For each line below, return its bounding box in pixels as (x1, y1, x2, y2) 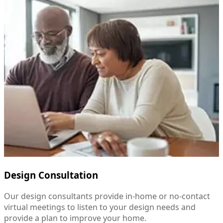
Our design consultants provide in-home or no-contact (4, 190, 210, 202)
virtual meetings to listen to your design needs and (4, 201, 196, 213)
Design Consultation (4, 169, 98, 182)
